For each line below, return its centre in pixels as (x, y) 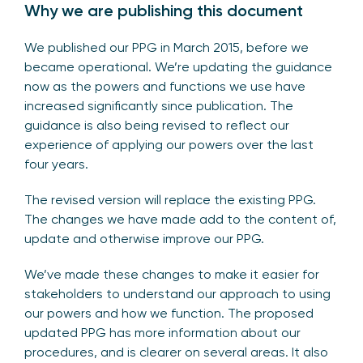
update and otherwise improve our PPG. (144, 239)
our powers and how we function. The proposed (169, 314)
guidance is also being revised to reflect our (157, 126)
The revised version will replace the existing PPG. (170, 200)
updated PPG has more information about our (162, 333)
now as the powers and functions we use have (165, 87)
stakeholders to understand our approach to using (177, 294)
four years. (56, 164)
